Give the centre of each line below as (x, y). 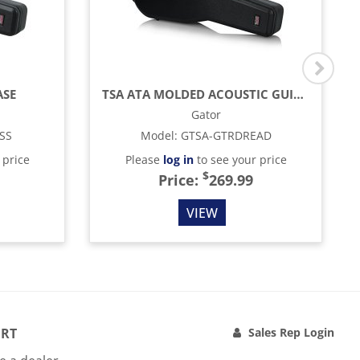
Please (144, 160)
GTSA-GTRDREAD (226, 135)
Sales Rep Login (291, 332)
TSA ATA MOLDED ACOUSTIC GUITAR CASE (299, 94)
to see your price (240, 160)
